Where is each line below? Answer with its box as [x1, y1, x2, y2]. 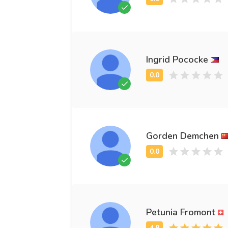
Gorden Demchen [146, 129, 219, 142]
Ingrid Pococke [146, 53, 208, 66]
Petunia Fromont [146, 206, 215, 218]
